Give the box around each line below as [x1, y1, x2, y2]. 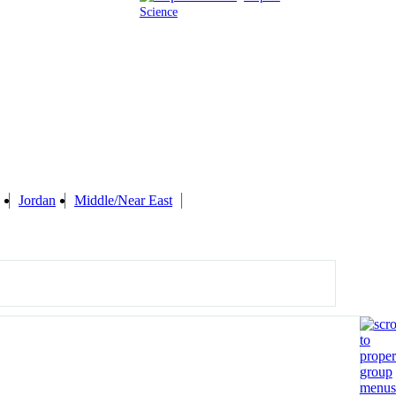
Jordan [19, 192, 56, 208]
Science [139, 4, 178, 19]
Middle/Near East [74, 192, 172, 208]
